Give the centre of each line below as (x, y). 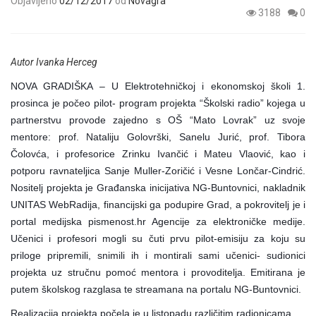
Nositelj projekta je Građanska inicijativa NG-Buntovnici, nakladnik (158, 187)
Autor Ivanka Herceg (54, 62)
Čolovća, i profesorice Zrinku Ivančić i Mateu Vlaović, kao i (158, 153)
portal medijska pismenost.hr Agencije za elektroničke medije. (158, 221)
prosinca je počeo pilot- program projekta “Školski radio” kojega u (158, 103)
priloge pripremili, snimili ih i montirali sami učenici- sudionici (158, 255)
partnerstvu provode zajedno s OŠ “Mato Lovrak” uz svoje (158, 120)
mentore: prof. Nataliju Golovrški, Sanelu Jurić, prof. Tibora (158, 136)
